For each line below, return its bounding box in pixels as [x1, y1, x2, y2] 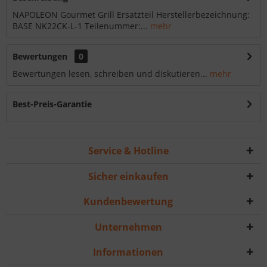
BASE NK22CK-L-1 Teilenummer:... [13, 20, 148, 32]
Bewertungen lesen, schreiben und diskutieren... [13, 68, 207, 80]
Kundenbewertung [83, 195, 173, 209]
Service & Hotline [88, 144, 169, 158]
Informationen [93, 246, 163, 259]
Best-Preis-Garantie [13, 98, 92, 110]
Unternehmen [94, 221, 162, 234]
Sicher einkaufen [88, 170, 169, 184]
